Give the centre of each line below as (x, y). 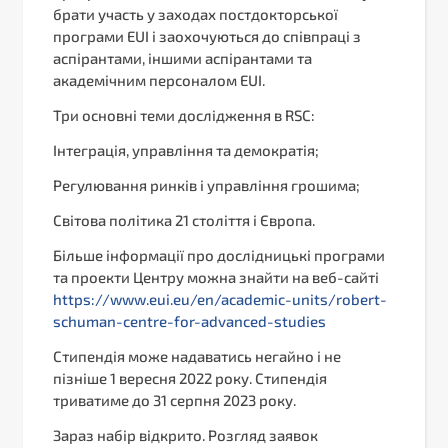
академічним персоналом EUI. (159, 79)
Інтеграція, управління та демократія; (186, 149)
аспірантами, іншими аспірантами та (182, 57)
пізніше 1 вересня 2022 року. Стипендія (190, 377)
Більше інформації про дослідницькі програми (219, 254)
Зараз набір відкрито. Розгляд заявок (185, 434)
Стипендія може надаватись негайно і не (197, 355)
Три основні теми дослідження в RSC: (184, 114)
